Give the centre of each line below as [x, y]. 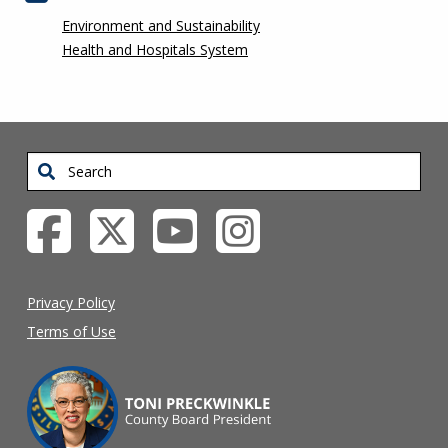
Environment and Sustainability [161, 25]
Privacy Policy [71, 302]
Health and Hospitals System [155, 49]
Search [49, 164]
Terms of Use [71, 331]
